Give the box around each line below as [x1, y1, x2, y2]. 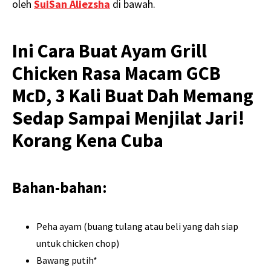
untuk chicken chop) [36, 237, 119, 250]
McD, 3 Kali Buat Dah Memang [12, 83, 253, 108]
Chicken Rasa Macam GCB [12, 61, 221, 86]
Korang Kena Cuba [12, 128, 163, 153]
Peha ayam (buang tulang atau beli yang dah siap [36, 220, 238, 233]
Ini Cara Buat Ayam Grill [12, 39, 207, 64]
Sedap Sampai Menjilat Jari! [12, 106, 245, 131]
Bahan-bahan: [12, 178, 107, 198]
